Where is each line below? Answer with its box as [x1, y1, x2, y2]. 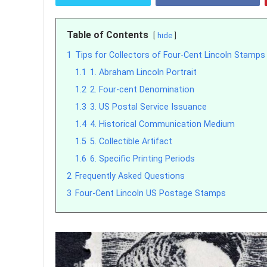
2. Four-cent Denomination [90, 85, 194, 95]
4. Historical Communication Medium [90, 119, 235, 129]
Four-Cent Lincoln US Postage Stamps [75, 188, 226, 198]
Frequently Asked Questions [75, 171, 185, 181]
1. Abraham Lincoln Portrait [90, 67, 197, 77]
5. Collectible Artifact [90, 136, 172, 147]
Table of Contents [67, 29, 148, 41]
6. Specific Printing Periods [90, 154, 195, 164]
